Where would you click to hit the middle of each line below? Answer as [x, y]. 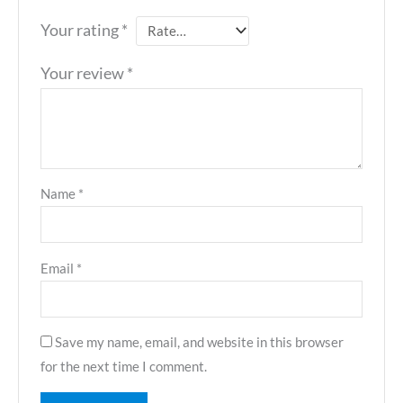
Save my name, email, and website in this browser [200, 343]
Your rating [81, 30]
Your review [84, 74]
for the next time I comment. [124, 367]
